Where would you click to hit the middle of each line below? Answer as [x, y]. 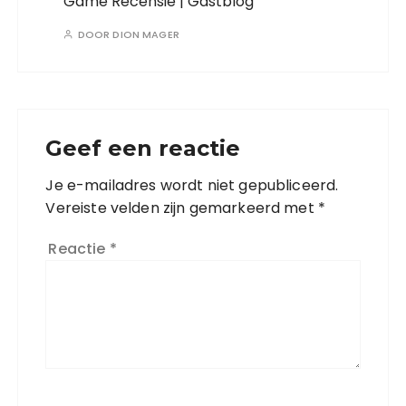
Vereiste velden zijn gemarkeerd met [182, 208]
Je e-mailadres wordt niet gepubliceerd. [192, 186]
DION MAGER [146, 35]
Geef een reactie [143, 149]
